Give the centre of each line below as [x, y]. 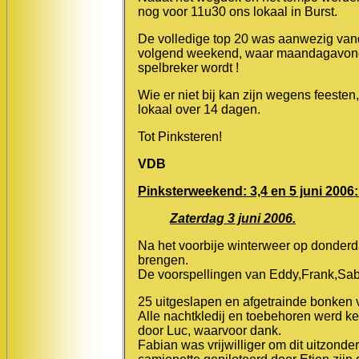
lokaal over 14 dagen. [199, 109]
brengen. [163, 260]
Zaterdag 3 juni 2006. [233, 218]
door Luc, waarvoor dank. [210, 330]
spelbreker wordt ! [188, 67]
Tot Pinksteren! [180, 136]
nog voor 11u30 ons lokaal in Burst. [238, 11]
